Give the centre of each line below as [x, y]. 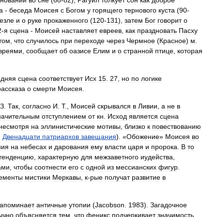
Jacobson [110, 205]
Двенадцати [21, 137]
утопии [80, 205]
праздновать [157, 31]
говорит [170, 20]
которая [190, 51]
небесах [33, 147]
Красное [173, 41]
